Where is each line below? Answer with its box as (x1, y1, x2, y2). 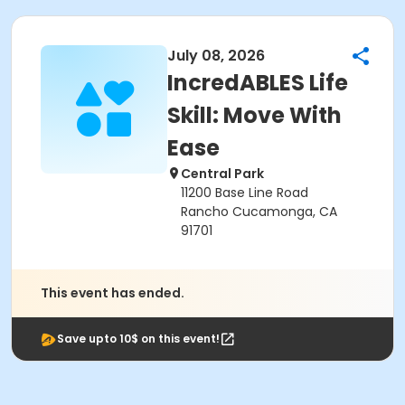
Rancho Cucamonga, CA (181, 202, 337, 221)
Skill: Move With (167, 100, 342, 130)
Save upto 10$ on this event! (57, 331, 220, 346)
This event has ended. (41, 284, 184, 302)
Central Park (181, 165, 264, 183)
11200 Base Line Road (181, 184, 308, 202)
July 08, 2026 (167, 45, 265, 66)
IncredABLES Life (167, 68, 348, 98)
